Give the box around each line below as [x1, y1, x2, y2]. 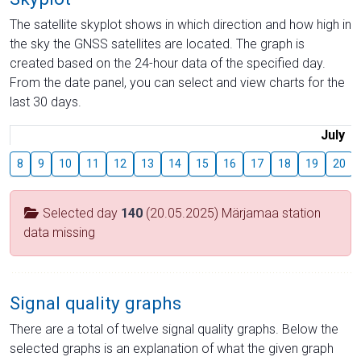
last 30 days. [10, 93, 81, 110]
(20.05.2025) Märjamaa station [143, 205, 321, 221]
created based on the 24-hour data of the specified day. [10, 55, 326, 71]
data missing [23, 224, 95, 240]
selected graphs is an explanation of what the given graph [10, 340, 334, 356]
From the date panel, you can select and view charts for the [10, 74, 345, 90]
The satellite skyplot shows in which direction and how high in [10, 16, 351, 32]
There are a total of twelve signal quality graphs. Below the [10, 321, 338, 337]
